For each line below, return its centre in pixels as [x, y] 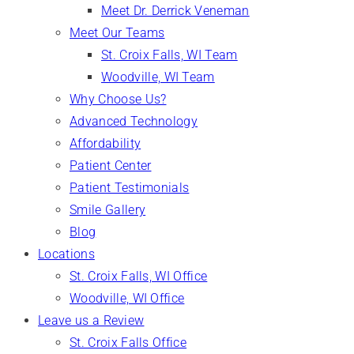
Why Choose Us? [118, 99]
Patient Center [111, 166]
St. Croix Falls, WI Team [169, 55]
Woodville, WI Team [158, 77]
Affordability [105, 143]
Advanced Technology [134, 121]
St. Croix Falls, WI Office [139, 276]
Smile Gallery [108, 210]
